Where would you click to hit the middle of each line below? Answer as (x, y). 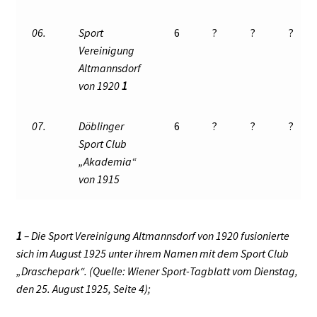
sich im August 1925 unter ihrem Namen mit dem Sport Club (152, 253)
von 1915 (99, 179)
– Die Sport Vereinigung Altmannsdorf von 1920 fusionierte (156, 235)
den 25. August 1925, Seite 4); (83, 288)
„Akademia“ (108, 162)
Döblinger (102, 126)
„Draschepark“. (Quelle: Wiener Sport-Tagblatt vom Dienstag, (157, 271)
